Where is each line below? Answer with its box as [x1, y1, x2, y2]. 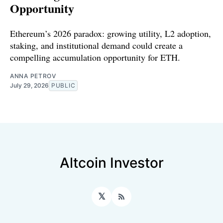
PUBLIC [51, 81, 76, 89]
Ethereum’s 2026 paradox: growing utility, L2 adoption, [10, 27, 211, 39]
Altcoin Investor [59, 154, 164, 171]
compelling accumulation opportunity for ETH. [10, 51, 180, 63]
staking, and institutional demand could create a [10, 39, 183, 51]
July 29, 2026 [10, 81, 49, 89]
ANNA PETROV [10, 72, 56, 80]
